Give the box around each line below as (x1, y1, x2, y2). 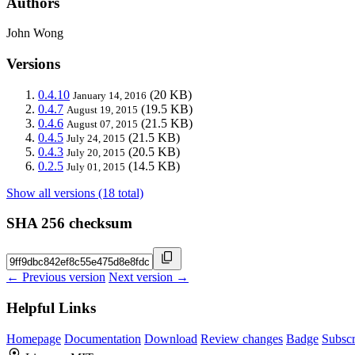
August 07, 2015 (67, 117, 138, 130)
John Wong (6, 26, 63, 40)
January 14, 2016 (73, 89, 147, 101)
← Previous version (6, 270, 105, 284)
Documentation (64, 331, 141, 345)
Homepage (6, 331, 61, 345)
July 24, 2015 (67, 132, 125, 144)
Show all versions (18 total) (6, 185, 143, 200)
